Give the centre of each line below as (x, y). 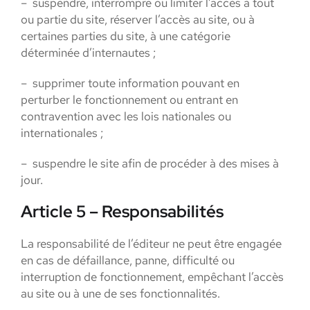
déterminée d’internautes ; (88, 53)
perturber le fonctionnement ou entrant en (129, 100)
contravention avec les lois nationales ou (126, 116)
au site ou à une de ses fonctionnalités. (120, 293)
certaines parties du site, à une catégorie (126, 36)
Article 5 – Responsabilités (122, 211)
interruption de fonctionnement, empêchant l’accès (152, 277)
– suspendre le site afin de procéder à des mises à (150, 163)
